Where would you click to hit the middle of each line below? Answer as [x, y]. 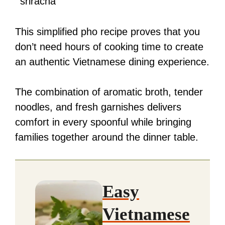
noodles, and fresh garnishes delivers [98, 107]
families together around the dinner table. [107, 137]
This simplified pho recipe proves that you [107, 32]
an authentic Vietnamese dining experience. [112, 62]
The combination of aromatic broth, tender [109, 92]
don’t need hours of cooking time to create [109, 47]
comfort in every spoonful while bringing [103, 122]
